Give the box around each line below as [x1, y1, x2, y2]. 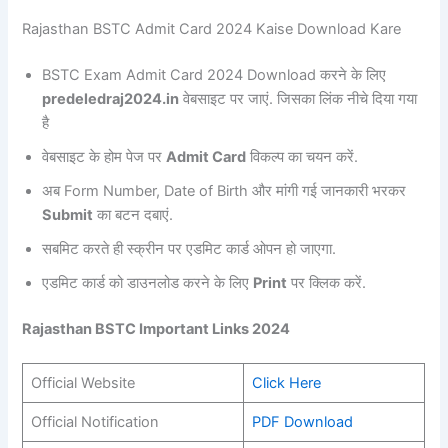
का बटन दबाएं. [93, 206, 174, 225]
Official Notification [30, 412, 159, 431]
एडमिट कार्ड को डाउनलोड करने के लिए [42, 274, 254, 293]
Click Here [251, 373, 321, 392]
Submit [42, 206, 94, 225]
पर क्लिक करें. [287, 274, 367, 293]
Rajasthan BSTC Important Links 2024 [22, 320, 291, 338]
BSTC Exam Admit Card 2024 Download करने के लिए [42, 66, 387, 85]
